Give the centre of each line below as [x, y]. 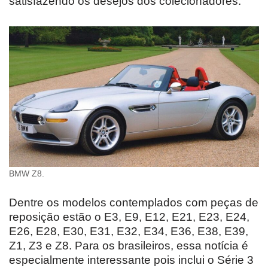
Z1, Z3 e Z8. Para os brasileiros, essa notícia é [129, 245]
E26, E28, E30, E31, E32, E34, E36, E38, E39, [129, 231]
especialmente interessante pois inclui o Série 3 [131, 260]
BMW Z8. [27, 173]
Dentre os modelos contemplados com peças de [134, 202]
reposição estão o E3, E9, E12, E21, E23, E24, [129, 217]
